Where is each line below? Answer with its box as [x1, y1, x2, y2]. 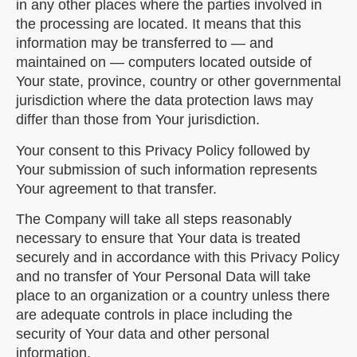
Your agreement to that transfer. [16, 180, 217, 197]
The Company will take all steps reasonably [16, 210, 292, 227]
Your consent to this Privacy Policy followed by [16, 142, 310, 159]
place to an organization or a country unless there [16, 287, 330, 304]
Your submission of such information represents [16, 161, 317, 178]
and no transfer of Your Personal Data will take [16, 268, 311, 284]
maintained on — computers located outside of [16, 54, 312, 71]
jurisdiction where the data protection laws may [16, 92, 313, 109]
